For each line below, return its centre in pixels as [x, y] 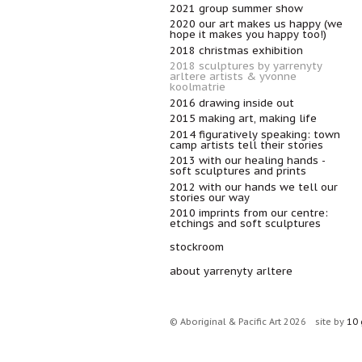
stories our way [210, 197]
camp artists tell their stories [246, 145]
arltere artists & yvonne [233, 76]
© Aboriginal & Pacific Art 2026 [238, 321]
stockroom [197, 247]
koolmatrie [198, 87]
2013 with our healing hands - [247, 160]
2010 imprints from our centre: [249, 213]
